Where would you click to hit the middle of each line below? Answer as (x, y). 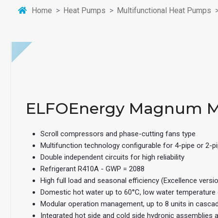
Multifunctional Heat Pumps (164, 10)
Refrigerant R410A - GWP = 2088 (92, 169)
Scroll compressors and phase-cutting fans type (118, 134)
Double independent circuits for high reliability (112, 157)
